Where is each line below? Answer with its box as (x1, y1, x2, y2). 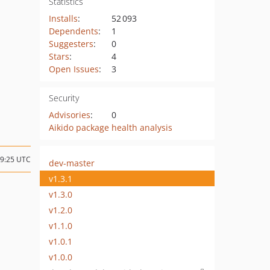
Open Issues (48, 63, 99, 75)
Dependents (48, 25, 98, 37)
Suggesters (48, 38, 93, 49)
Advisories (48, 109, 90, 121)
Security (48, 92, 79, 104)
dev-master (49, 157, 95, 169)
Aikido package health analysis (48, 122, 172, 133)
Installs (48, 13, 78, 24)
